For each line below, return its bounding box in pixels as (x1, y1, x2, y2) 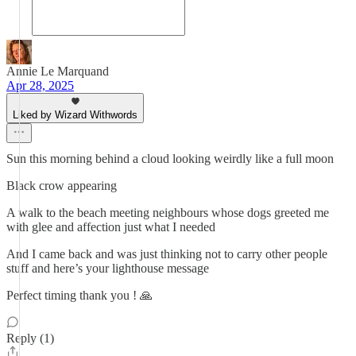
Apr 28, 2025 (6, 79, 74, 92)
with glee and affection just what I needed (6, 220, 215, 234)
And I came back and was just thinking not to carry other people (6, 247, 327, 261)
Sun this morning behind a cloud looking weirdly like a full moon (6, 152, 334, 165)
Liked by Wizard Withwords (13, 109, 137, 121)
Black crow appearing (6, 179, 117, 192)
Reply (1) (6, 331, 54, 345)
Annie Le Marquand (6, 64, 109, 78)
